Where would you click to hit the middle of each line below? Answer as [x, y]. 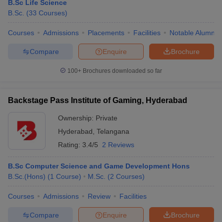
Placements [106, 33]
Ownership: [77, 118]
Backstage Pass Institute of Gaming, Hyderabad [98, 100]
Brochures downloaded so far [122, 71]
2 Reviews [118, 145]
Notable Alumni [193, 33]
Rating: [70, 145]
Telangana [113, 131]
